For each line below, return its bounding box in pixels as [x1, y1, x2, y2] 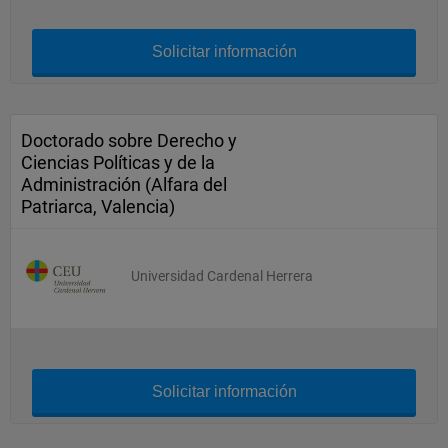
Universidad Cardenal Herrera [131, 268, 313, 284]
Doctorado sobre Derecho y [21, 130, 237, 151]
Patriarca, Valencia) [21, 196, 175, 217]
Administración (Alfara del [21, 174, 227, 195]
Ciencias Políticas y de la [21, 152, 215, 173]
